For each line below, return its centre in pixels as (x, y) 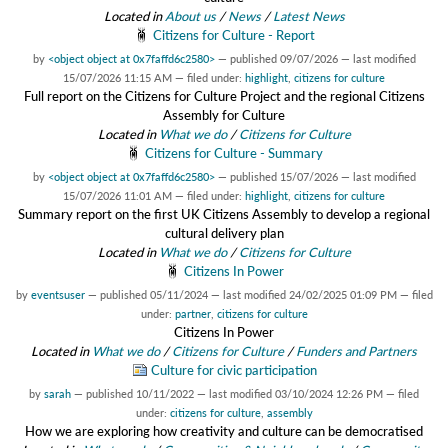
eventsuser (57, 295)
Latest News (308, 15)
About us (190, 15)
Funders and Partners (356, 351)
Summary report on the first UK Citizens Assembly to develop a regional (224, 214)
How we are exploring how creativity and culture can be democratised (224, 431)
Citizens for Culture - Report (233, 34)
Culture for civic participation (233, 370)
